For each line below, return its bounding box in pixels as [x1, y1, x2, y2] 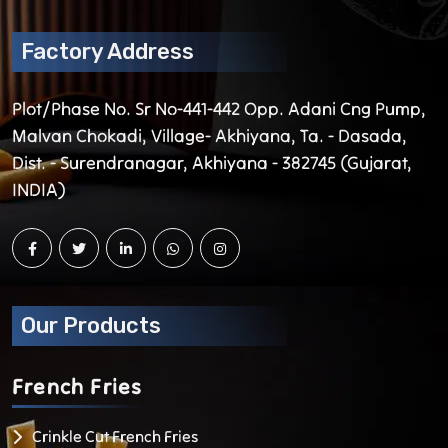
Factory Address [21, 38, 194, 65]
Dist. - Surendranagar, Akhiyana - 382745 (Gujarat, [12, 151, 412, 175]
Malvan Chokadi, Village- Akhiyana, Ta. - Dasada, [12, 124, 407, 148]
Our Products [21, 311, 161, 339]
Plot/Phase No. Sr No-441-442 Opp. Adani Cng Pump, [12, 97, 426, 121]
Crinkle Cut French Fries [32, 425, 198, 446]
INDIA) [12, 178, 66, 202]
